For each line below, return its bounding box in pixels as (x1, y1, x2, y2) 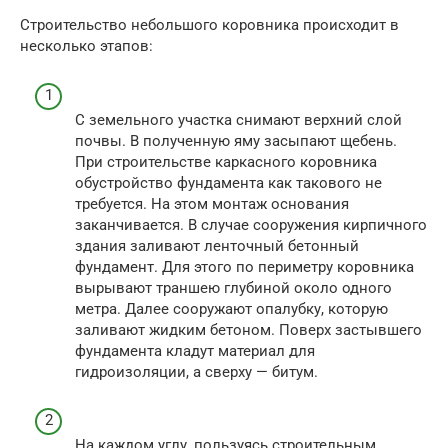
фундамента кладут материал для (75, 341, 315, 360)
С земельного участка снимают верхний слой (75, 110, 402, 129)
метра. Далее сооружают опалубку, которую (75, 299, 388, 318)
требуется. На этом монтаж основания (75, 194, 349, 213)
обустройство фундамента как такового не (75, 173, 382, 192)
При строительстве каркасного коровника (75, 152, 377, 171)
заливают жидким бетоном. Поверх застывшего (75, 320, 422, 339)
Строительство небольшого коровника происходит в (20, 16, 399, 35)
